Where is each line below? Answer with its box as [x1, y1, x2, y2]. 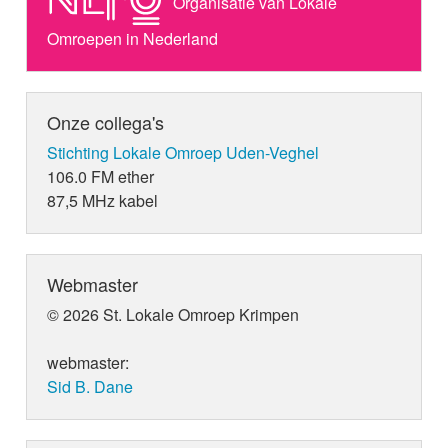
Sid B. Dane [47, 375, 134, 399]
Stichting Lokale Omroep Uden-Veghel [47, 141, 320, 165]
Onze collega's [47, 109, 165, 136]
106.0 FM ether [47, 165, 155, 189]
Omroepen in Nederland [47, 27, 219, 51]
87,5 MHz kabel [47, 189, 159, 213]
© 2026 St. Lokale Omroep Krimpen [47, 303, 300, 327]
